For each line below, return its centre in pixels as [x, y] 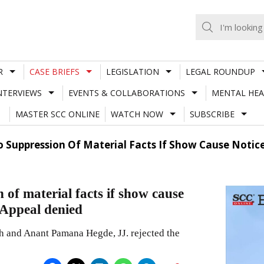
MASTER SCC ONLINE [57, 114]
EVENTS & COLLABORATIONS [126, 93]
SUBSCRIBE [212, 114]
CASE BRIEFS [54, 71]
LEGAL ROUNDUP [220, 71]
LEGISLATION [132, 71]
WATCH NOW [137, 114]
